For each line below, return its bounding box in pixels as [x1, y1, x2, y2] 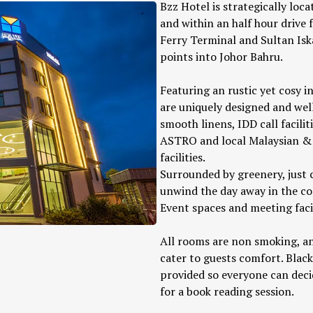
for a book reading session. [160, 284, 294, 299]
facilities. [160, 150, 205, 165]
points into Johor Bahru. [160, 49, 283, 64]
